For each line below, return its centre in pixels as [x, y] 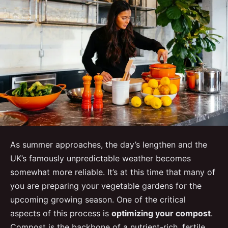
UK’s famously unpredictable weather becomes [101, 158]
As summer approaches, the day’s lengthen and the [109, 144]
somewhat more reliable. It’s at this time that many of [113, 172]
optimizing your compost [161, 213]
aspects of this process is [61, 213]
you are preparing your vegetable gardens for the [106, 186]
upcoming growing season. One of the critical [98, 199]
